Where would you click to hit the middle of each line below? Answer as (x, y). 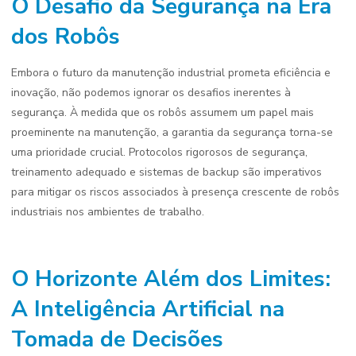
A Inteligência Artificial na (148, 309)
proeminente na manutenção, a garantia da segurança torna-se (172, 132)
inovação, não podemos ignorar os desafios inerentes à (151, 93)
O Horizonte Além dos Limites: (171, 279)
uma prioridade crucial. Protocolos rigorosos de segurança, (159, 152)
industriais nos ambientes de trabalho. (108, 212)
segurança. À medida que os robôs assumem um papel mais (163, 112)
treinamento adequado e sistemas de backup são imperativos (166, 172)
